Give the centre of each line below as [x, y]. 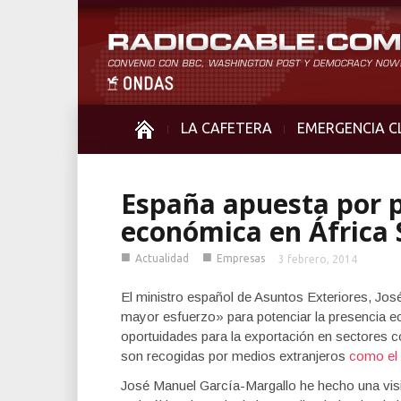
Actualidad [162, 258]
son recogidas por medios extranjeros [235, 356]
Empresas [241, 258]
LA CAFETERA [226, 128]
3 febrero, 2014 [318, 259]
